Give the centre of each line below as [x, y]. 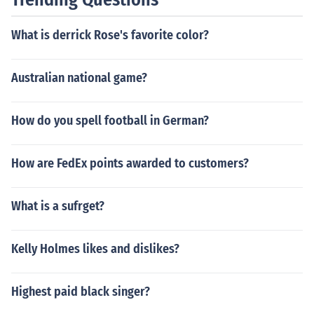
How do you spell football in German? [110, 121]
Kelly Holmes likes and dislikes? [95, 249]
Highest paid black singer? [81, 292]
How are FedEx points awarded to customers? [130, 163]
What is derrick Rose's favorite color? [110, 35]
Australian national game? [79, 78]
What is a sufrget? [58, 206]
